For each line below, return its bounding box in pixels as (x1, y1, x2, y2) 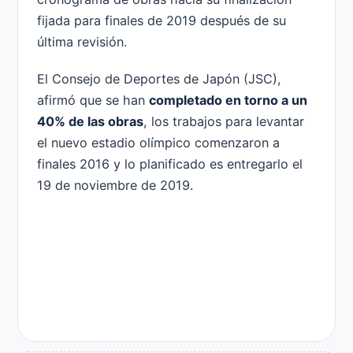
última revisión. (37, 34, 127, 50)
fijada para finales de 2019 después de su (37, 13, 286, 29)
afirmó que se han (37, 91, 149, 108)
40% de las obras (37, 113, 143, 129)
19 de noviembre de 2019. (37, 176, 193, 193)
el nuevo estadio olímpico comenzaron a (37, 134, 280, 150)
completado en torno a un (149, 91, 307, 108)
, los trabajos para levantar (143, 113, 304, 129)
